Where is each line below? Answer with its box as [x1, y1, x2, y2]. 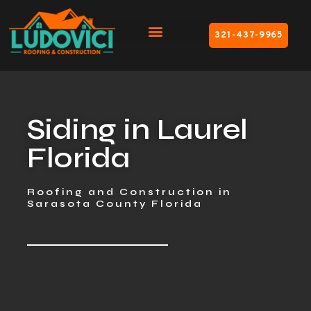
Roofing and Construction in [27, 186, 233, 199]
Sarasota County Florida [27, 198, 203, 210]
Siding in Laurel [27, 112, 249, 147]
